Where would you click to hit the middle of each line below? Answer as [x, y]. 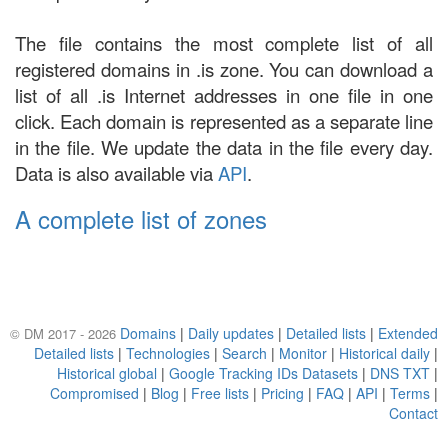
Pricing [282, 393]
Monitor [303, 353]
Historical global [107, 373]
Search [244, 353]
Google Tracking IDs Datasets [263, 373]
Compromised [94, 393]
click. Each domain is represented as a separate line [224, 121]
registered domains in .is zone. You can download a [224, 69]
